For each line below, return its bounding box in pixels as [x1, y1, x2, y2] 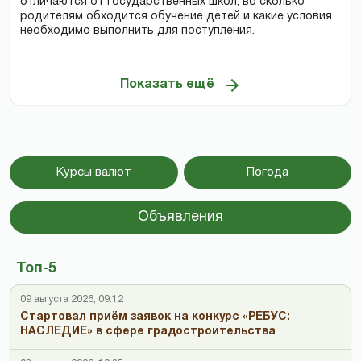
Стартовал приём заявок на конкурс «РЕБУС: [20, 312, 290, 323]
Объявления [138, 210, 223, 225]
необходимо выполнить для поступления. [20, 26, 255, 37]
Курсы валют [56, 167, 131, 179]
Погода [246, 167, 288, 179]
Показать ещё [119, 78, 214, 90]
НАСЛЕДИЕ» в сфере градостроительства [20, 326, 276, 338]
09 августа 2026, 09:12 [20, 295, 123, 305]
